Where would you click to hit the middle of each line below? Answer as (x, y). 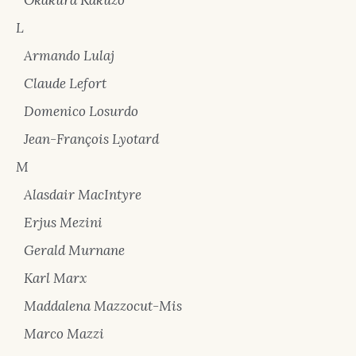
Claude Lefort (65, 83)
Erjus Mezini (63, 222)
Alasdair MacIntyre (83, 195)
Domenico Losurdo (81, 111)
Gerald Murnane (74, 250)
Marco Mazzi (64, 334)
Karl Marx (55, 278)
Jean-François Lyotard (91, 139)
